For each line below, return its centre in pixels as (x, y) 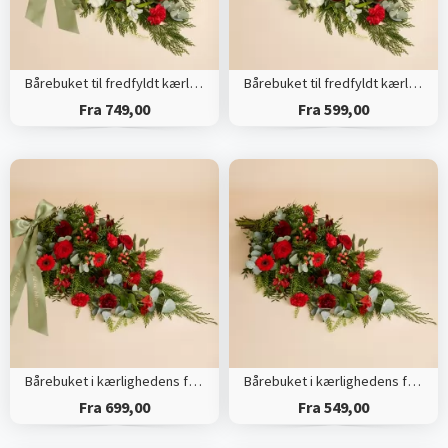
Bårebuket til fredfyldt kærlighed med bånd (195, 83)
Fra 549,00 (333, 407)
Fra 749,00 (114, 109)
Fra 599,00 (333, 109)
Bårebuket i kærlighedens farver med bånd (194, 381)
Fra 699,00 (114, 407)
